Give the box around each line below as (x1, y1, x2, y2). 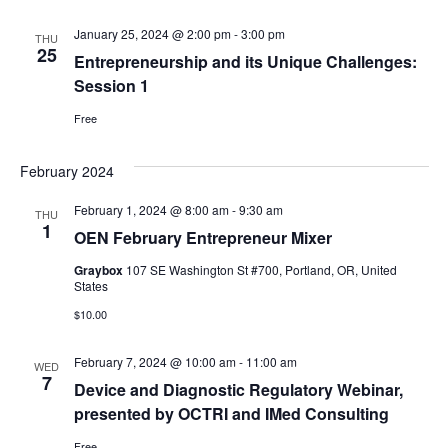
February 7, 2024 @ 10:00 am (73, 353, 236, 370)
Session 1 (73, 74, 149, 97)
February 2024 (19, 161, 114, 181)
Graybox (73, 261, 126, 279)
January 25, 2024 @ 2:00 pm (73, 25, 231, 42)
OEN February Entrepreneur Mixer (73, 226, 332, 249)
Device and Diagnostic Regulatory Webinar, (73, 378, 403, 401)
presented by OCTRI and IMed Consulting (73, 402, 389, 425)
